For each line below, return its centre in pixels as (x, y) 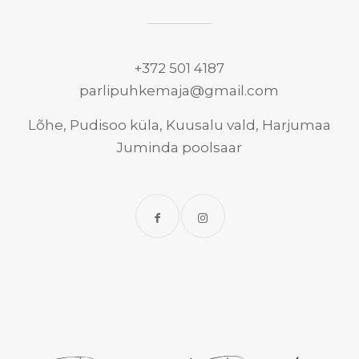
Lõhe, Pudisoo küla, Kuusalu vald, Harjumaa (179, 125)
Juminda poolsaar (179, 147)
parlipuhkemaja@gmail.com (179, 91)
